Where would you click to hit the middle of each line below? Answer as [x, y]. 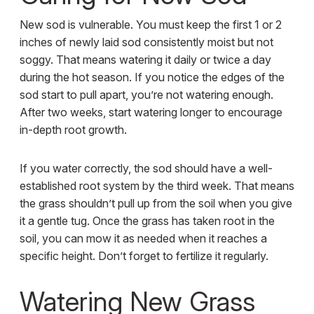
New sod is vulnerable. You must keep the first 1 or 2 [150, 25]
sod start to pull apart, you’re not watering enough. [146, 95]
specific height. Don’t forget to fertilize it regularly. [144, 256]
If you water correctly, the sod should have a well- [146, 169]
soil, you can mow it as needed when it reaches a [143, 239]
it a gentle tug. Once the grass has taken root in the [147, 221]
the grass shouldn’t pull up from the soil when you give [156, 204]
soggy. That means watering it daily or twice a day [145, 60]
